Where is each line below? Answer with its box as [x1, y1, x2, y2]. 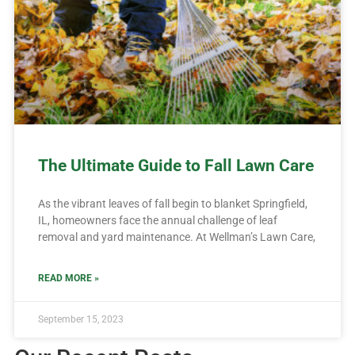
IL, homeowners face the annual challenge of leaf [37, 213, 277, 227]
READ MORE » [37, 272, 99, 284]
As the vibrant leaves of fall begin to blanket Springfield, [37, 197, 307, 210]
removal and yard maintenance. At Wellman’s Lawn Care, [37, 230, 315, 243]
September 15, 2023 [37, 313, 124, 325]
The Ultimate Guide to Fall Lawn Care [37, 155, 314, 175]
